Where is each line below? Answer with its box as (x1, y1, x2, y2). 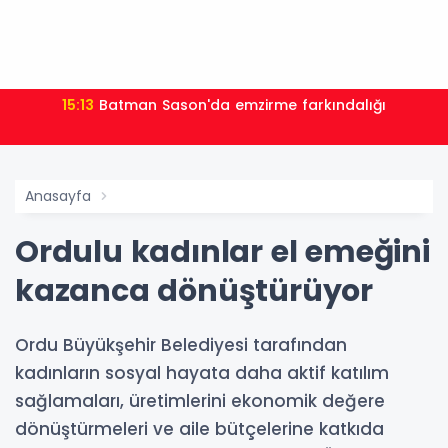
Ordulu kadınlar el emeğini (15, 231, 430, 273)
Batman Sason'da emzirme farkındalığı (99, 95, 386, 115)
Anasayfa (25, 186, 91, 206)
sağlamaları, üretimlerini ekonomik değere (15, 389, 385, 413)
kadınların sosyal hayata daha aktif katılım (15, 361, 389, 385)
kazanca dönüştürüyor (15, 270, 374, 312)
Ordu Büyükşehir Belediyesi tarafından (15, 333, 347, 357)
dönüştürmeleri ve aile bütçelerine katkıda (15, 417, 384, 441)
